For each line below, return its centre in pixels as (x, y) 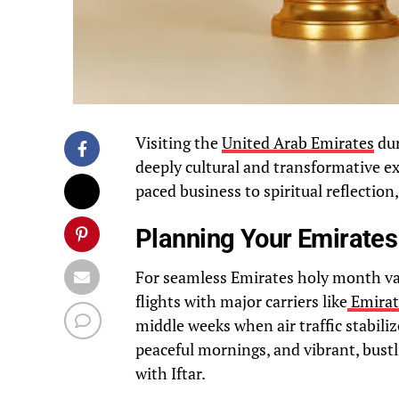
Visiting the (179, 143)
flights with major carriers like (241, 302)
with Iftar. (171, 374)
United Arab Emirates (298, 143)
